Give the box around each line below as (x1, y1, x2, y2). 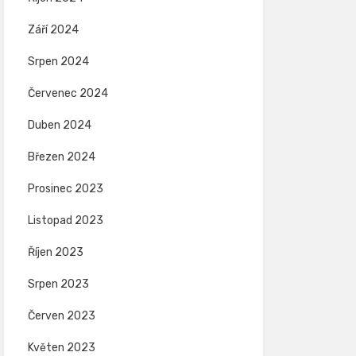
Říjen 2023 (27, 246, 83, 259)
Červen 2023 (27, 309, 95, 323)
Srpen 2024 (27, 55, 89, 68)
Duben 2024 (27, 118, 91, 132)
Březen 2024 (27, 150, 95, 164)
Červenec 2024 (27, 87, 108, 100)
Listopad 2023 (27, 214, 103, 227)
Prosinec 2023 (27, 182, 103, 195)
